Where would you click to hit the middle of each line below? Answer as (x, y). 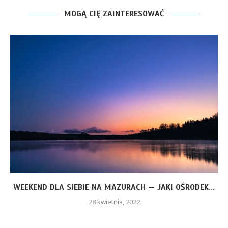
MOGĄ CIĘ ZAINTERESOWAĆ (114, 14)
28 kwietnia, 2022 (114, 202)
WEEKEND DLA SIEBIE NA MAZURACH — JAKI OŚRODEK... (114, 187)
